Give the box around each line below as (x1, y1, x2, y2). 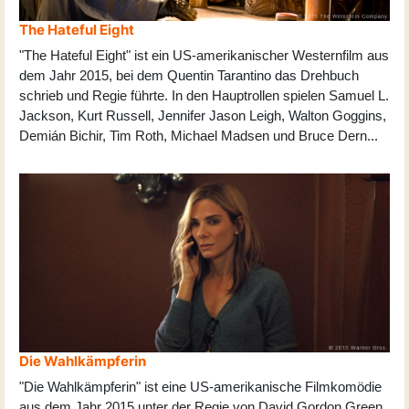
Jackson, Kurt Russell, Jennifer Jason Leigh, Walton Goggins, (19, 107, 386, 123)
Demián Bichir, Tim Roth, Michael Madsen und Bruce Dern (19, 127, 367, 143)
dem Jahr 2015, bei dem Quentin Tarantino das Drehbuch (19, 67, 359, 83)
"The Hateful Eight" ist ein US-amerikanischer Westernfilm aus (19, 47, 389, 63)
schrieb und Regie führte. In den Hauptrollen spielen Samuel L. (19, 87, 389, 103)
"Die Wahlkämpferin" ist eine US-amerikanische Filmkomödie (19, 379, 382, 395)
